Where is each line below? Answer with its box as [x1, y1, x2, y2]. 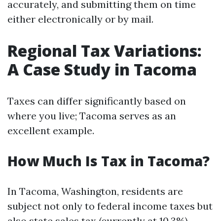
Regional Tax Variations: [7, 40, 202, 61]
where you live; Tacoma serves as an [7, 110, 176, 122]
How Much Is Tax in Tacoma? [7, 151, 210, 170]
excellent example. [7, 124, 94, 137]
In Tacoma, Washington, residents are [7, 185, 183, 197]
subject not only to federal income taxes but [7, 200, 213, 212]
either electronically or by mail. [7, 13, 153, 25]
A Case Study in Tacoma [7, 59, 197, 80]
